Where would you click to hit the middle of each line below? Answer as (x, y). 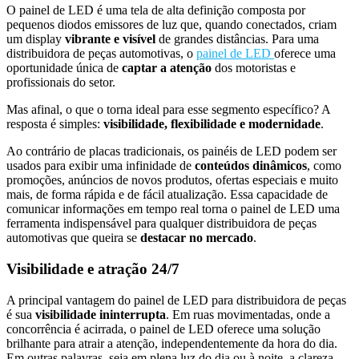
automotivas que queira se (73, 238)
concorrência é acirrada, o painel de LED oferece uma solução (163, 329)
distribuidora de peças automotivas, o (101, 54)
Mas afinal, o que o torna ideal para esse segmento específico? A (168, 110)
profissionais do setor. (61, 83)
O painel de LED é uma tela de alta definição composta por (156, 10)
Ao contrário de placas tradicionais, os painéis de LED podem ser (171, 151)
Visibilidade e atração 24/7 (93, 268)
